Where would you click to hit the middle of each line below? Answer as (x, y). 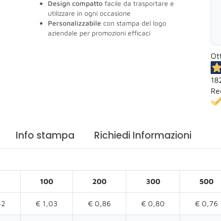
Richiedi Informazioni (143, 136)
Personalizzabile (74, 23)
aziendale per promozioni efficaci (99, 33)
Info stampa (45, 136)
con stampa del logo (134, 23)
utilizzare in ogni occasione (89, 13)
